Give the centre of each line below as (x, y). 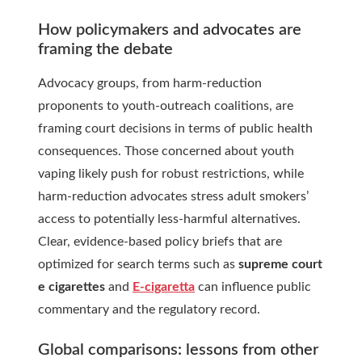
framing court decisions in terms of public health (175, 129)
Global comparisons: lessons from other (178, 350)
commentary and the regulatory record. (149, 310)
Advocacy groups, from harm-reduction (150, 84)
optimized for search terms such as (138, 265)
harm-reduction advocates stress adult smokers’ (173, 197)
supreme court (280, 265)
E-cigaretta (164, 287)
